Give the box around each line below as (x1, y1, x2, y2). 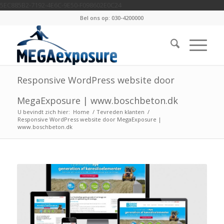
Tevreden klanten (96, 108, 144, 115)
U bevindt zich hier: (17, 108, 70, 115)
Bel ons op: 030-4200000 (80, 14, 144, 21)
